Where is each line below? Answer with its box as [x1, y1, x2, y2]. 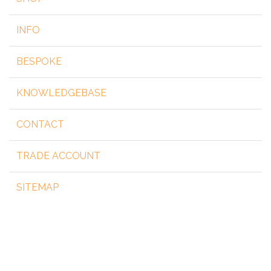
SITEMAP [16, 181, 59, 193]
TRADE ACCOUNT [16, 149, 100, 162]
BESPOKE [16, 55, 62, 67]
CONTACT [16, 118, 64, 130]
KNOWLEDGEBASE [16, 87, 106, 99]
